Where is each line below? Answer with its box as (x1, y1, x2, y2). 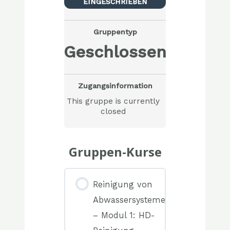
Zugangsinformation (78, 82, 152, 90)
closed (100, 107, 126, 117)
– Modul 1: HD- (93, 210, 155, 220)
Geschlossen (64, 42, 166, 62)
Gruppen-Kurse (68, 143, 162, 161)
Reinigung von (93, 179, 153, 189)
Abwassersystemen (93, 195, 171, 205)
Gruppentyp (93, 27, 137, 36)
